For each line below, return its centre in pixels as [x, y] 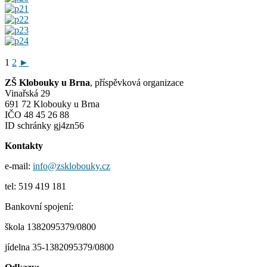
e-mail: [19, 166]
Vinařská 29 [27, 93]
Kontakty [24, 145]
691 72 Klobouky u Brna [52, 104]
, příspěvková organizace [137, 82]
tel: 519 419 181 [35, 186]
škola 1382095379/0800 [50, 226]
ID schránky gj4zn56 [44, 125]
